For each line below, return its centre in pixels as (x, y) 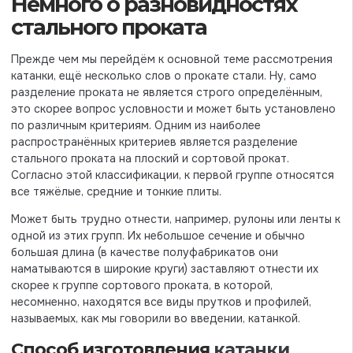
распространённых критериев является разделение (154, 142)
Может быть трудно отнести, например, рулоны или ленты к (176, 219)
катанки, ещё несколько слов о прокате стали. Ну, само (164, 76)
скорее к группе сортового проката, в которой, (142, 286)
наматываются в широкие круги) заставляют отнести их (165, 269)
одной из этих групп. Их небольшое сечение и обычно (158, 236)
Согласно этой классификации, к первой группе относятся (173, 175)
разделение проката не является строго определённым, (167, 92)
